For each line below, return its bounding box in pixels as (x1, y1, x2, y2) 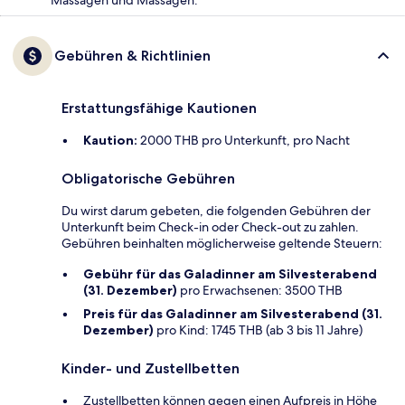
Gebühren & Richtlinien (54, 46, 211, 64)
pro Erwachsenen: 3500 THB (177, 281, 343, 298)
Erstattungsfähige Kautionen (61, 99, 257, 117)
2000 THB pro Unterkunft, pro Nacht (137, 131, 350, 148)
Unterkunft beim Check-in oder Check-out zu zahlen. (61, 218, 359, 235)
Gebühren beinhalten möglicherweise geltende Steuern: (61, 234, 382, 251)
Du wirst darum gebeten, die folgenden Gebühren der (61, 202, 371, 219)
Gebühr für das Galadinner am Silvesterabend (83, 265, 377, 282)
